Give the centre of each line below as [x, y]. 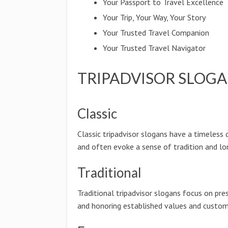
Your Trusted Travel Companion [156, 33]
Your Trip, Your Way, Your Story [154, 17]
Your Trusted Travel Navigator [154, 48]
